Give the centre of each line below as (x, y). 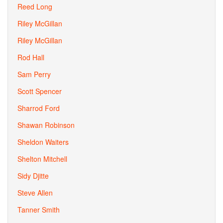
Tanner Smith (39, 210)
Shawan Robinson (46, 125)
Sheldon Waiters (43, 142)
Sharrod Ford (39, 108)
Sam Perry (34, 74)
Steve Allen (35, 193)
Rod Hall (31, 57)
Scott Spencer (40, 91)
